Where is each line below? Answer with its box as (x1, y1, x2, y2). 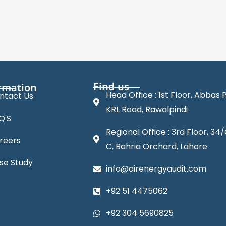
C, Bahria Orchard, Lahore (106, 141, 208, 152)
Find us (93, 79, 130, 93)
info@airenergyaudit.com (106, 163, 207, 175)
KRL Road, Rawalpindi (106, 104, 188, 116)
